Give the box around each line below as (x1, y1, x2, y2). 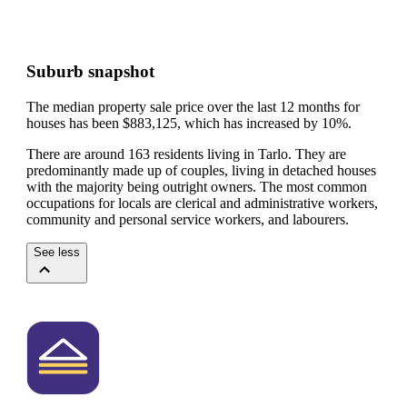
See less (34, 244, 80, 259)
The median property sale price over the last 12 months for (26, 98, 360, 114)
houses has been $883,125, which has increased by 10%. (26, 114, 352, 131)
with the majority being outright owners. (26, 178, 260, 194)
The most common (260, 178, 367, 194)
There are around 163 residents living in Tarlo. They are (26, 145, 346, 162)
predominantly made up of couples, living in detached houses (26, 162, 376, 178)
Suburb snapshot (26, 62, 154, 81)
